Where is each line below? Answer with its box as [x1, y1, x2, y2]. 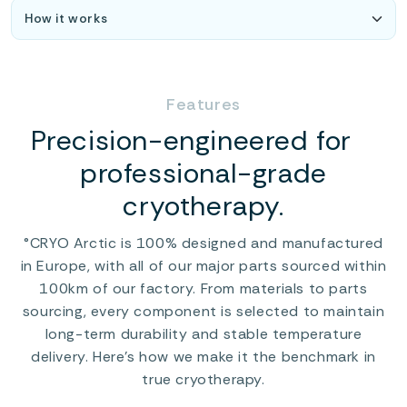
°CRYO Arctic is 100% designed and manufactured [24, 233, 383, 253]
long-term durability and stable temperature [45, 324, 362, 343]
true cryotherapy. [142, 370, 265, 389]
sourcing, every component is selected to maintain [22, 302, 385, 321]
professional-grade [80, 155, 327, 191]
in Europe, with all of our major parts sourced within [20, 256, 387, 275]
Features [166, 94, 241, 115]
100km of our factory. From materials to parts [39, 279, 368, 298]
